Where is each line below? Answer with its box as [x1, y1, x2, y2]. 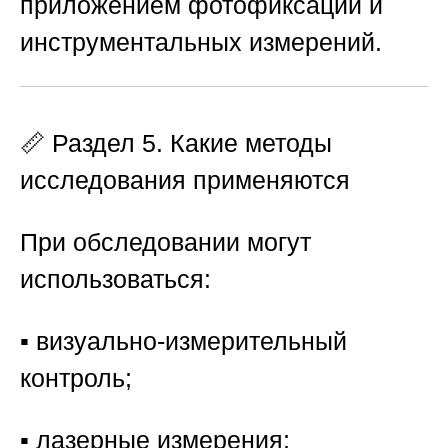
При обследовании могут [20, 227, 311, 256]
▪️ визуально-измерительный [20, 326, 347, 355]
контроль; [20, 363, 132, 392]
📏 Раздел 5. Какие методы [20, 128, 332, 157]
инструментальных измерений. [20, 28, 382, 57]
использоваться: [20, 264, 211, 293]
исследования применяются [20, 165, 350, 194]
